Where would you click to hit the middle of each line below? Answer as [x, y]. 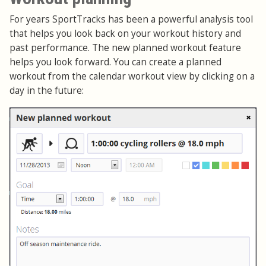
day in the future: [47, 90]
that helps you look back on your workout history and [125, 33]
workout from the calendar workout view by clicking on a [132, 76]
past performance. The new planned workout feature [125, 47]
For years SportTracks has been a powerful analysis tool [131, 19]
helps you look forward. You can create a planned [115, 62]
